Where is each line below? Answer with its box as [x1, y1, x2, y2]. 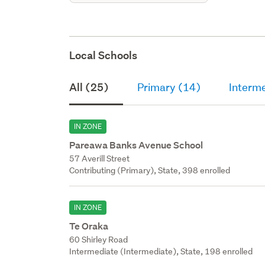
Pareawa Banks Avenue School [69, 138, 203, 151]
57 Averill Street [69, 153, 130, 164]
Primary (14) [137, 80, 201, 94]
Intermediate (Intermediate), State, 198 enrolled [69, 245, 253, 257]
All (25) [69, 80, 109, 94]
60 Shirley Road [69, 234, 128, 245]
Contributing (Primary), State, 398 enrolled [69, 164, 231, 176]
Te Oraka [69, 219, 109, 232]
